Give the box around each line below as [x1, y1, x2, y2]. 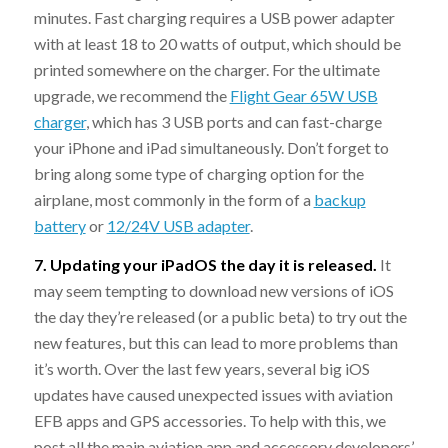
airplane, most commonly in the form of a [33, 189, 314, 209]
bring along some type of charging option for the [33, 163, 364, 183]
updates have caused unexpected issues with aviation [33, 385, 393, 405]
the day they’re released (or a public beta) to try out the [33, 307, 407, 327]
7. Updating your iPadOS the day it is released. [33, 255, 380, 275]
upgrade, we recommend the [33, 85, 230, 105]
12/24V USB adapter [106, 215, 250, 235]
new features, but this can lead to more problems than [33, 333, 398, 353]
